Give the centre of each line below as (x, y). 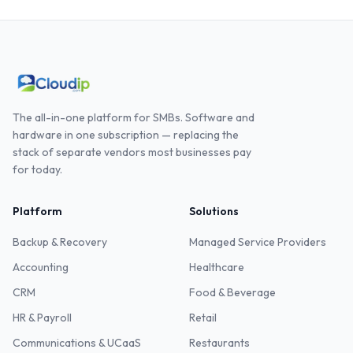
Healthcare (217, 267)
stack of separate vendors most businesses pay (132, 152)
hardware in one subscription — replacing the (126, 135)
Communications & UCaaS (77, 343)
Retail (203, 318)
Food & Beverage (232, 292)
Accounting (41, 267)
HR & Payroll (42, 318)
